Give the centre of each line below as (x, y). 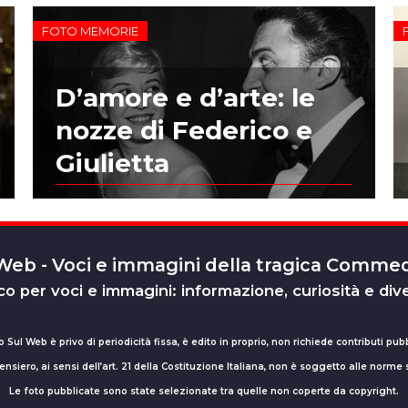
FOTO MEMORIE (90, 31)
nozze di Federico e (184, 131)
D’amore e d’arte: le (185, 98)
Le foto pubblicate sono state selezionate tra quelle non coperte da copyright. (204, 392)
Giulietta (112, 163)
